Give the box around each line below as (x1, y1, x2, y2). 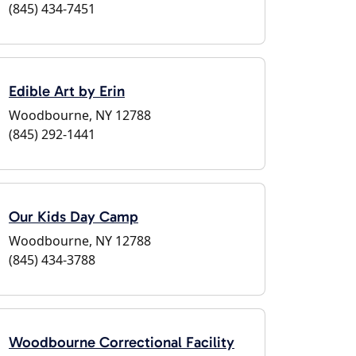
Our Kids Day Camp (9, 207, 138, 226)
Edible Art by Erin (9, 82, 125, 100)
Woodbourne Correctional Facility (9, 333, 234, 351)
